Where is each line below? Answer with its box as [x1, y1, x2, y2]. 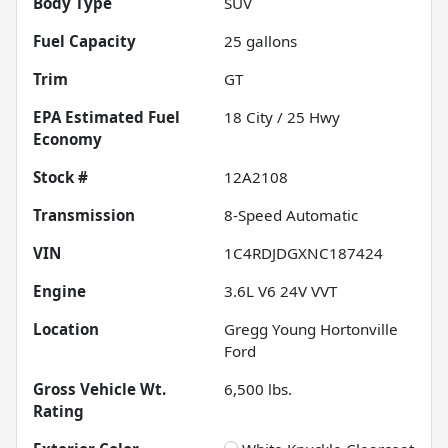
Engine [33, 280, 86, 301]
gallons [242, 30, 297, 51]
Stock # [33, 166, 88, 187]
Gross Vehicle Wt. [33, 378, 166, 399]
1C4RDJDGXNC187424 [224, 242, 383, 263]
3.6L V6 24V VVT [224, 280, 337, 301]
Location [33, 318, 99, 339]
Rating [33, 400, 84, 421]
